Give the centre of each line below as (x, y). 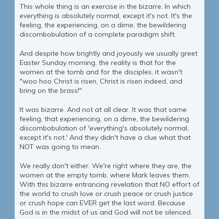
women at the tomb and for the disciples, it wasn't (101, 72)
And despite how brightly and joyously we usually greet (109, 54)
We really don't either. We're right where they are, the (106, 166)
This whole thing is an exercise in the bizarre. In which (105, 7)
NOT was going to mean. (60, 147)
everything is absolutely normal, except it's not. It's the (106, 16)
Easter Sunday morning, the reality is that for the (98, 63)
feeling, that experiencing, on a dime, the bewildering (104, 119)
